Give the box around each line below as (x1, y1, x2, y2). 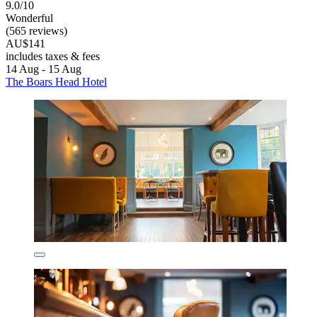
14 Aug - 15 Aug (6, 63, 81, 76)
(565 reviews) (6, 25, 67, 38)
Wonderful (6, 12, 53, 25)
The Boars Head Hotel (6, 76, 107, 88)
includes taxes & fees (6, 50, 100, 63)
